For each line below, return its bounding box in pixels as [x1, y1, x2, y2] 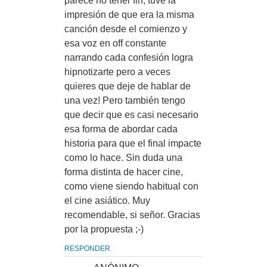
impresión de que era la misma [64, 10, 194, 20]
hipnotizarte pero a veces [64, 67, 170, 77]
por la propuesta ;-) [64, 224, 144, 234]
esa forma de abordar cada [64, 124, 178, 134]
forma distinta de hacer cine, [64, 167, 183, 177]
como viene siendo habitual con [64, 181, 198, 191]
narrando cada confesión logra [64, 52, 193, 63]
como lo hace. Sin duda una [64, 153, 182, 163]
